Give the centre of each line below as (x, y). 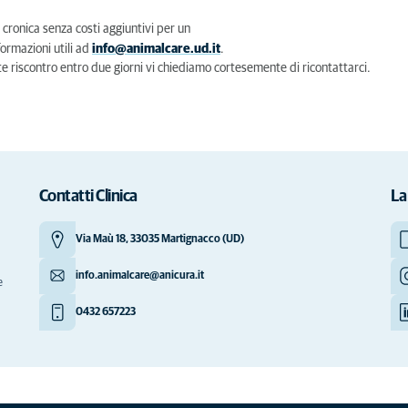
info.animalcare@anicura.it (139, 276)
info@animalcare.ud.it (156, 49)
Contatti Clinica (88, 197)
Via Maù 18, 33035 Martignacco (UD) (159, 240)
